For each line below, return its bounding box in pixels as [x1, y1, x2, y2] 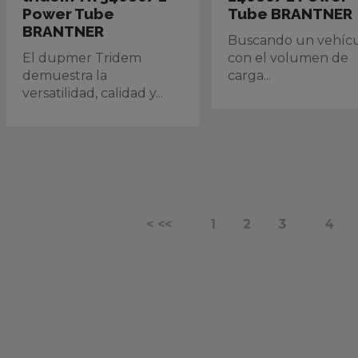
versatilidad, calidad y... [22, 86, 163, 101]
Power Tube [22, 5, 114, 22]
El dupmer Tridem [22, 50, 141, 66]
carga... [228, 68, 272, 83]
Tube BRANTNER [228, 5, 353, 22]
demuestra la [22, 68, 107, 83]
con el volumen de [228, 50, 349, 66]
